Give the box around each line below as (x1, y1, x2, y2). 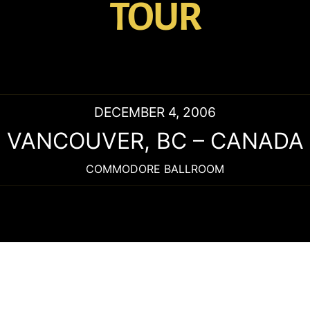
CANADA (210, 127, 304, 154)
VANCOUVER (6, 127, 144, 154)
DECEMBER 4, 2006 (94, 103, 216, 120)
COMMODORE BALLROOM (86, 161, 224, 176)
